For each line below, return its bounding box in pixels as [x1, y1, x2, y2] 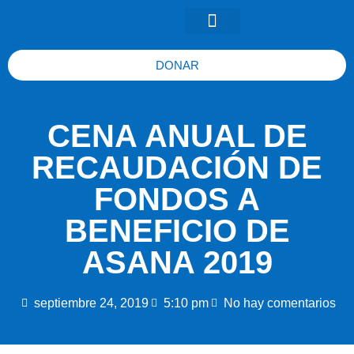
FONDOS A [94, 182, 260, 217]
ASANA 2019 [81, 245, 273, 280]
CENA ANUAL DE [47, 119, 307, 153]
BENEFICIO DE [64, 213, 290, 248]
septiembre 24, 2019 [33, 296, 149, 310]
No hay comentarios [223, 296, 336, 310]
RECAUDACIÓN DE [32, 150, 322, 185]
